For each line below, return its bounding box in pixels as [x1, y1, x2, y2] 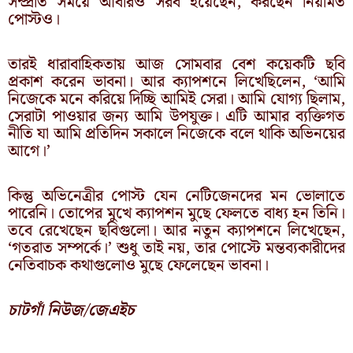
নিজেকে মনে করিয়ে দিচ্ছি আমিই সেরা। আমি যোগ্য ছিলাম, [8, 86, 345, 112]
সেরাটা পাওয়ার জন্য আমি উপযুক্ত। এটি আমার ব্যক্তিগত [8, 103, 345, 129]
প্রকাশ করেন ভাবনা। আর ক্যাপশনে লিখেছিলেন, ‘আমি [8, 69, 345, 95]
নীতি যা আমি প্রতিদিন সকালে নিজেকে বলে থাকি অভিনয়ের [8, 121, 345, 147]
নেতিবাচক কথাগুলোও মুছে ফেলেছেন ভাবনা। [8, 252, 269, 278]
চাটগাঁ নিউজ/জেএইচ [8, 297, 135, 323]
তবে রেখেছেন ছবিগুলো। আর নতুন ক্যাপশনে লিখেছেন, [8, 217, 345, 243]
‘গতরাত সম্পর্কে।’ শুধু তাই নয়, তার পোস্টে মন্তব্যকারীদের [8, 235, 345, 261]
